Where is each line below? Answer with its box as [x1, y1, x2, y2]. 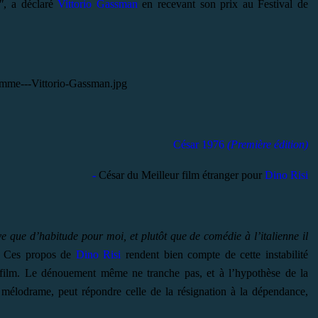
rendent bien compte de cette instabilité [121, 248, 309, 261]
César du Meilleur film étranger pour [96, 168, 265, 181]
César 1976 [173, 138, 227, 150]
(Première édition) [227, 138, 308, 150]
